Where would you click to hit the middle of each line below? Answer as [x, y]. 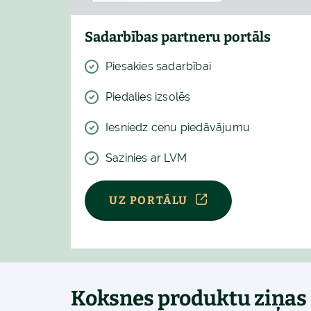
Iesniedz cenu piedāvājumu [178, 127]
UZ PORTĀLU [149, 200]
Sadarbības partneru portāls [178, 36]
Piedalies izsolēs [148, 96]
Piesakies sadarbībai [158, 66]
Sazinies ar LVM [146, 158]
